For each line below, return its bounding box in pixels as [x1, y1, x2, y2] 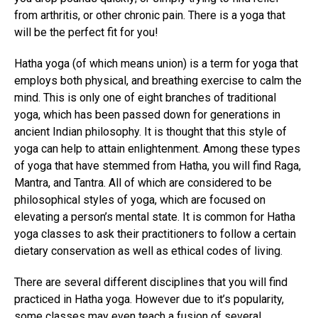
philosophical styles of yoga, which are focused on [14, 192, 265, 207]
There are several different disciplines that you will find [14, 275, 287, 289]
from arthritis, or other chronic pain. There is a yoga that [14, 8, 285, 22]
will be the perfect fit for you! [14, 25, 158, 39]
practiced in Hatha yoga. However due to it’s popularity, [14, 292, 284, 306]
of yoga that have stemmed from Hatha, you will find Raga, [14, 158, 301, 172]
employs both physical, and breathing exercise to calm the [14, 73, 302, 87]
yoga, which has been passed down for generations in [14, 107, 280, 121]
